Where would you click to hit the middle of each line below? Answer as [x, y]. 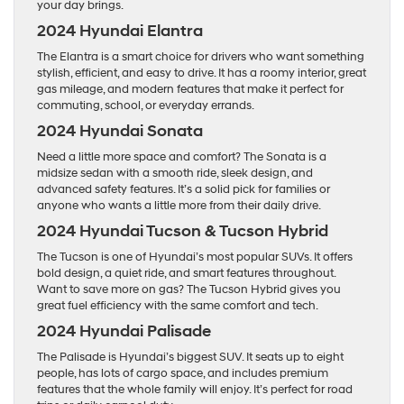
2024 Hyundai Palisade [124, 331]
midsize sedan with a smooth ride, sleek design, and [175, 173]
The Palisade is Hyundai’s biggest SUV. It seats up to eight [190, 357]
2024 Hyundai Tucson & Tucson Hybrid [183, 231]
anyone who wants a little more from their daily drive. [179, 206]
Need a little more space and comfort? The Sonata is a [182, 157]
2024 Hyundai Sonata [120, 131]
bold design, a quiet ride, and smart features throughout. [186, 273]
